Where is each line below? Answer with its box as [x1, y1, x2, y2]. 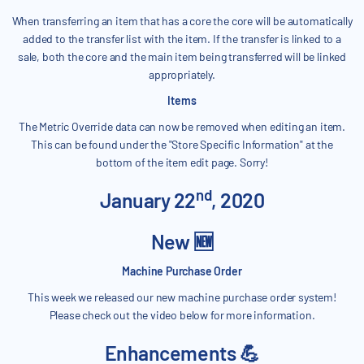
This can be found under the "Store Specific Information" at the [31, 137, 333, 152]
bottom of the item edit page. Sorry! [96, 155, 268, 170]
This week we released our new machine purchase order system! [28, 290, 336, 305]
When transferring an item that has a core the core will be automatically [11, 14, 353, 28]
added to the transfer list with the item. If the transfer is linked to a [23, 32, 341, 46]
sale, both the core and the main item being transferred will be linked [17, 50, 347, 64]
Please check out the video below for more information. [49, 308, 315, 323]
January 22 [99, 188, 196, 213]
